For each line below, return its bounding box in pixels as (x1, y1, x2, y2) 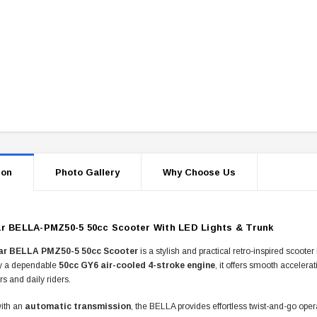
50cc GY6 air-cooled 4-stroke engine (59, 260, 215, 271)
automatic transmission (25, 301, 131, 312)
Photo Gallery (55, 167, 120, 178)
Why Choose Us (163, 167, 236, 178)
